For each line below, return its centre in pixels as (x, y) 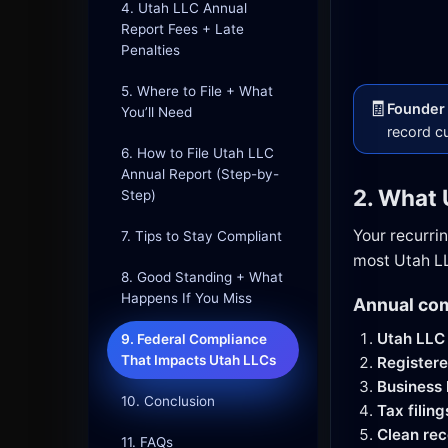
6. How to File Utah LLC (197, 152)
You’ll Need (156, 111)
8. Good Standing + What (202, 276)
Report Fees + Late (182, 28)
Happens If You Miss (186, 297)
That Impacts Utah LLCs (198, 359)
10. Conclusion (168, 400)
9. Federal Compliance (194, 338)
